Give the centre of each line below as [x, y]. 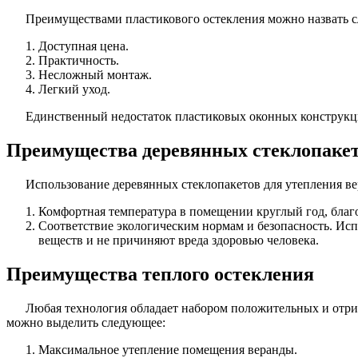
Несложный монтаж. [95, 75]
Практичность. [79, 61]
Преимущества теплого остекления [160, 274]
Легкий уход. [74, 89]
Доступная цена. [84, 46]
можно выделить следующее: [86, 323]
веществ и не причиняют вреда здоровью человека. [179, 241]
